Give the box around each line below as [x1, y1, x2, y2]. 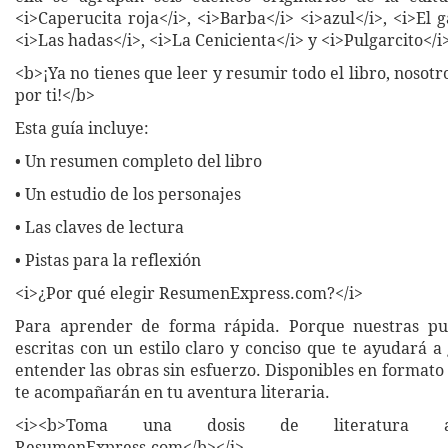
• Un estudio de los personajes [15, 184, 241, 206]
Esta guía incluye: [15, 118, 149, 140]
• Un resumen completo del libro [15, 151, 262, 173]
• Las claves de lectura [15, 217, 184, 239]
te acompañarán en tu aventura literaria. [15, 382, 330, 404]
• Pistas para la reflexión [15, 250, 201, 272]
